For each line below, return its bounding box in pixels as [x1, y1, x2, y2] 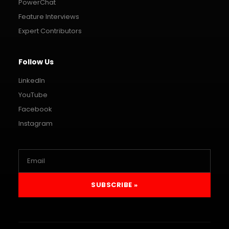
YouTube [18, 89, 48, 100]
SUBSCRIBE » [91, 179, 138, 190]
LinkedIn [18, 75, 45, 85]
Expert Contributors [18, 26, 82, 36]
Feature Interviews [18, 11, 79, 21]
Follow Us [18, 56, 54, 67]
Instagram [18, 118, 53, 128]
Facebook [18, 104, 52, 114]
